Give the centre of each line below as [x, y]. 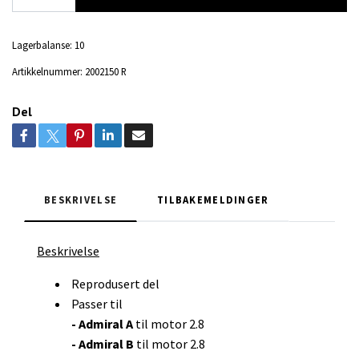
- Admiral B [103, 344]
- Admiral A [101, 324]
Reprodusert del [114, 284]
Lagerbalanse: [42, 45]
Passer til [96, 304]
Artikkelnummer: [47, 72]
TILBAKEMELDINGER [213, 200]
